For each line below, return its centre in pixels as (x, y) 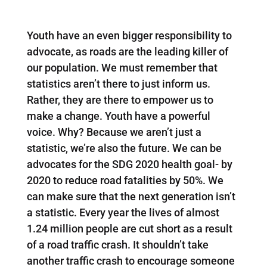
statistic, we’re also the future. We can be (124, 148)
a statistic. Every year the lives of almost (123, 212)
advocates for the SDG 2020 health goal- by (129, 164)
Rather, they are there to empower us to (120, 100)
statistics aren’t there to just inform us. (118, 83)
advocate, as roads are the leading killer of (127, 51)
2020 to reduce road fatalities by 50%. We (125, 180)
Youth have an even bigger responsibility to (129, 35)
